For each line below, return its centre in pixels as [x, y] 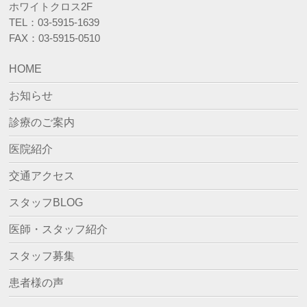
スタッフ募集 [42, 256]
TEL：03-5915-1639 [54, 22]
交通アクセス [42, 175]
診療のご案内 [42, 122]
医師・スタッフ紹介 [59, 229]
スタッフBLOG [46, 202]
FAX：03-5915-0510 [55, 38]
